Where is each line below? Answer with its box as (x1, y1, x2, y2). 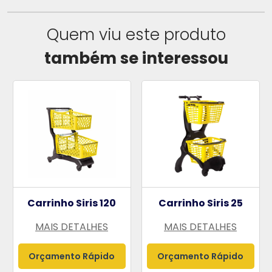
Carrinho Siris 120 (27, 195, 116, 210)
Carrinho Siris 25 (158, 195, 243, 210)
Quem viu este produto (46, 23, 226, 46)
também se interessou (44, 47, 228, 69)
